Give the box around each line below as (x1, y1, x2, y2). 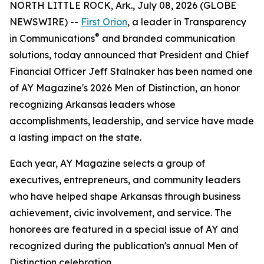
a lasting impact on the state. (9, 131, 141, 143)
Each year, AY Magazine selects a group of (9, 157, 205, 169)
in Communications (9, 32, 95, 44)
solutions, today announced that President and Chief (9, 49, 249, 61)
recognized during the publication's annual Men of (9, 240, 238, 252)
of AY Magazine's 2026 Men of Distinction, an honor (9, 82, 240, 94)
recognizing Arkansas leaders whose (9, 98, 176, 110)
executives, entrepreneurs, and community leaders (9, 174, 240, 186)
